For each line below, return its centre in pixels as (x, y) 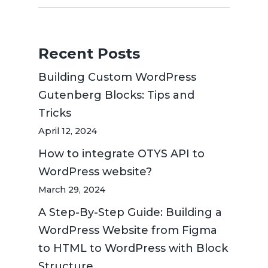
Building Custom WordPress (117, 77)
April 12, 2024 (68, 131)
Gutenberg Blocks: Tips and (116, 95)
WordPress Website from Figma (128, 231)
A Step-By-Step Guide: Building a (130, 213)
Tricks (55, 113)
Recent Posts (89, 54)
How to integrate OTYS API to (121, 154)
